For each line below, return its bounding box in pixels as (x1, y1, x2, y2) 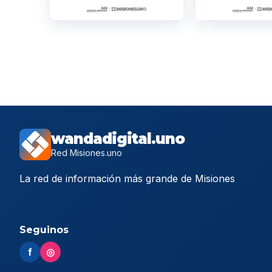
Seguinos (19, 224, 69, 236)
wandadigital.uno (51, 130, 185, 148)
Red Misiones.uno (51, 148, 122, 158)
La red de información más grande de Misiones (19, 172, 235, 185)
